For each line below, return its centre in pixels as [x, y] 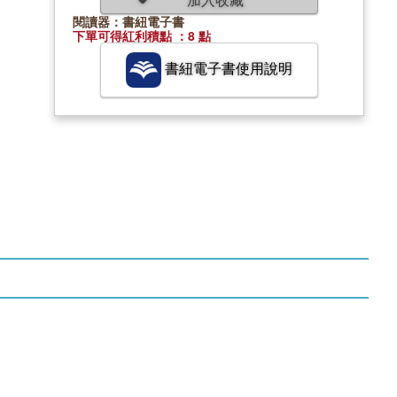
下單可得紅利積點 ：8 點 [142, 35]
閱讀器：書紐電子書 [128, 21]
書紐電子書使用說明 [226, 68]
